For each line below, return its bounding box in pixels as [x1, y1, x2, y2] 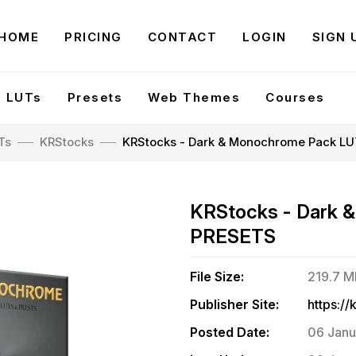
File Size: [190, 269, 244, 284]
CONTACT [147, 29, 218, 44]
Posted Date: [190, 324, 269, 340]
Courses [265, 90, 325, 105]
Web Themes [148, 90, 240, 105]
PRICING [64, 29, 122, 44]
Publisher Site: [190, 296, 279, 312]
